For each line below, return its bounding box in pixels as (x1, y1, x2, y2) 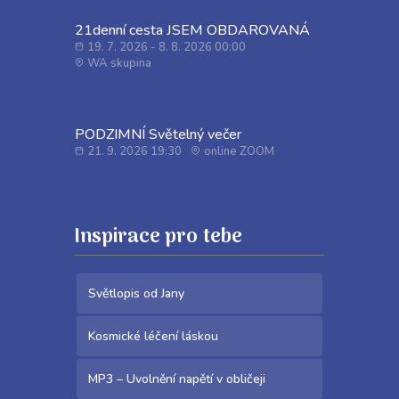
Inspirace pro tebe (73, 220, 242, 253)
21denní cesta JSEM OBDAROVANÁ (75, 20, 310, 40)
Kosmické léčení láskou (88, 328, 218, 346)
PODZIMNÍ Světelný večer (75, 124, 241, 144)
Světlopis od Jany (88, 285, 184, 303)
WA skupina (87, 54, 152, 71)
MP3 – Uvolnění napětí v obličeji (88, 370, 265, 388)
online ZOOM (203, 142, 274, 159)
